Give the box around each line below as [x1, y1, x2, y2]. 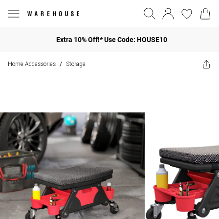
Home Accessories [8, 60, 56, 67]
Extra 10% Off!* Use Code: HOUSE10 [56, 35, 167, 44]
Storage [66, 60, 86, 67]
